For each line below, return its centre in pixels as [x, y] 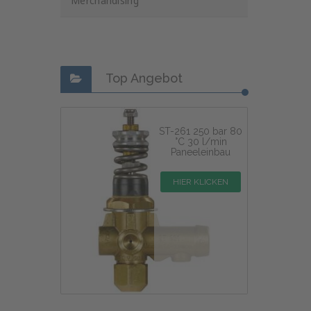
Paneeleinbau [201, 152]
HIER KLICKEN [201, 182]
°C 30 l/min [201, 141]
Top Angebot [144, 78]
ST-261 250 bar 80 [201, 131]
